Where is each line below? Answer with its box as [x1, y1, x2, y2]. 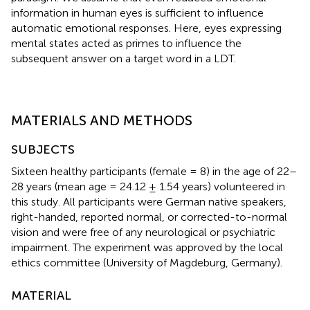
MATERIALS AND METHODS [11, 111, 192, 129]
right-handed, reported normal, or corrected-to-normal [11, 210, 287, 224]
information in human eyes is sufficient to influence [11, 6, 264, 19]
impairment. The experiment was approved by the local [11, 240, 283, 254]
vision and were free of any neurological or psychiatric [11, 225, 275, 239]
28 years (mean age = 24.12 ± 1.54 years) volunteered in [11, 179, 285, 193]
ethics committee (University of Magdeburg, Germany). [11, 255, 282, 269]
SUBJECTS [11, 141, 75, 157]
